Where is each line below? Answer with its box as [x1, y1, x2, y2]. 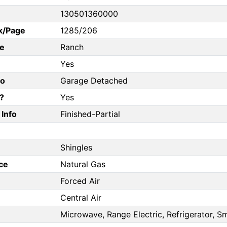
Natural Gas [60, 159, 105, 170]
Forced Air [60, 176, 100, 186]
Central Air [60, 193, 101, 203]
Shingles [60, 142, 92, 153]
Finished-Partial [60, 109, 120, 120]
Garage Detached [60, 75, 128, 86]
